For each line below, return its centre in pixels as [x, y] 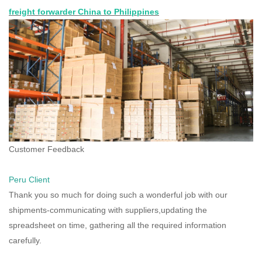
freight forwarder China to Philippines [84, 11]
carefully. [25, 240]
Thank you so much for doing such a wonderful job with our [118, 194]
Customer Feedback [46, 149]
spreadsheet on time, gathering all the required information [118, 225]
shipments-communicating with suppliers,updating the [108, 210]
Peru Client [29, 179]
